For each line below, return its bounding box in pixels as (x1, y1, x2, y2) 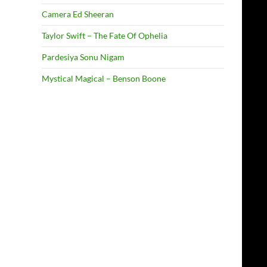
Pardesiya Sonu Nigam (42, 52, 125, 62)
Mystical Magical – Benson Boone (42, 73, 166, 83)
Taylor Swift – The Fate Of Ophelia (42, 30, 167, 41)
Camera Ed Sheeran (42, 9, 114, 19)
